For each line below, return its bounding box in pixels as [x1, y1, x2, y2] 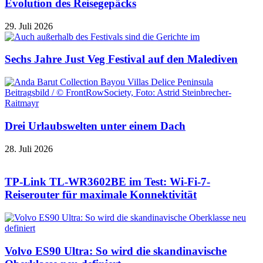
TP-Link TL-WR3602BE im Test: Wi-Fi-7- [5, 176, 210, 188]
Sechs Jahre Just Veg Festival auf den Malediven [5, 53, 238, 66]
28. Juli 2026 [5, 143, 53, 154]
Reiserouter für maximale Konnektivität [5, 188, 197, 201]
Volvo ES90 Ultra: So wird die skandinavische [5, 244, 227, 257]
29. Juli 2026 [5, 21, 53, 31]
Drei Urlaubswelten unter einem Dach [5, 119, 186, 132]
